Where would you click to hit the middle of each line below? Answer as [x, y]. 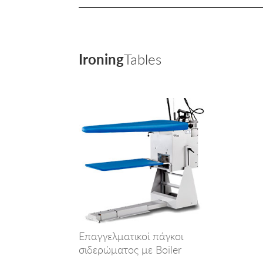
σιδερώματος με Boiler [130, 249]
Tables [143, 59]
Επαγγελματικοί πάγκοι [131, 236]
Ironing [102, 59]
